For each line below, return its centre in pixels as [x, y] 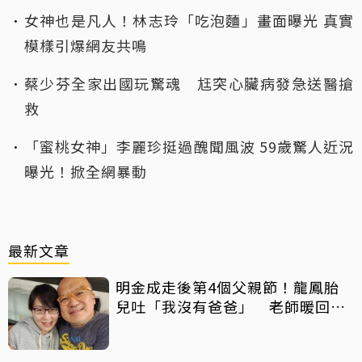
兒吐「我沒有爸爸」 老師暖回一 [231, 306]
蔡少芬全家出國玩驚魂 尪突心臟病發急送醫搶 [189, 83]
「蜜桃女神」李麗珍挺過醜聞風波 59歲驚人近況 [189, 146]
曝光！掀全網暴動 [86, 171]
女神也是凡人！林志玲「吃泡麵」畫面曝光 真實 [189, 20]
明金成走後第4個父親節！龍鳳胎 [227, 286]
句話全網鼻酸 [162, 325]
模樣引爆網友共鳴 [86, 45]
